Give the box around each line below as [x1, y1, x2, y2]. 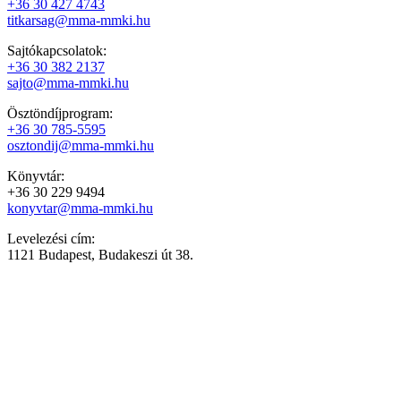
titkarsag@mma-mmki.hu [7, 12, 150, 28]
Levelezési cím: [7, 230, 95, 246]
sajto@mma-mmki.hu [7, 74, 129, 90]
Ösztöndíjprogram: [7, 105, 113, 121]
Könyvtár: [7, 167, 64, 183]
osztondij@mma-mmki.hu [7, 137, 154, 153]
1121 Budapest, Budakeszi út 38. [7, 246, 193, 262]
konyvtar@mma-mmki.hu [7, 200, 153, 216]
